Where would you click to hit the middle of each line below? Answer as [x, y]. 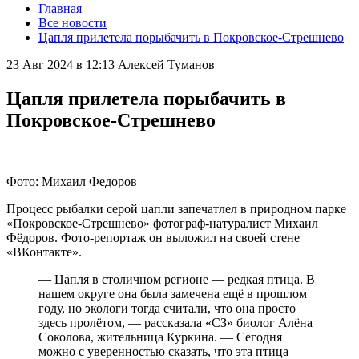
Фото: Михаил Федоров [72, 181]
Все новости [73, 23]
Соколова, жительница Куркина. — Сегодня [160, 337]
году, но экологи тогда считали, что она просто [167, 308]
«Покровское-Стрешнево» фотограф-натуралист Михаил [162, 223]
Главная [60, 8]
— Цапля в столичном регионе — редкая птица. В [177, 279]
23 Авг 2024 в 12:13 [61, 65]
